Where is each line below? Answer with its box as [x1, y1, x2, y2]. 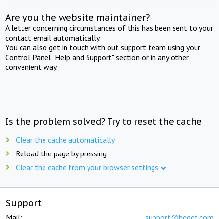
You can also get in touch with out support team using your [5, 42, 201, 52]
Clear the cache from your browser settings [16, 162, 158, 172]
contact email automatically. [5, 32, 101, 43]
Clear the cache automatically [16, 134, 115, 145]
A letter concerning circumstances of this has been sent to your [5, 22, 214, 33]
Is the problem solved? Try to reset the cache [5, 115, 202, 127]
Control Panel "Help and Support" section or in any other [5, 52, 189, 62]
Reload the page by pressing [16, 148, 107, 158]
